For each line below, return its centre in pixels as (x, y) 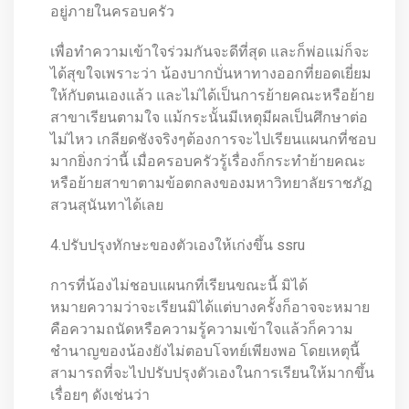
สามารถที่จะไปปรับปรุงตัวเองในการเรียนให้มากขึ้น (212, 373)
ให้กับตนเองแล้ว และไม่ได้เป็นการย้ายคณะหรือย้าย (212, 95)
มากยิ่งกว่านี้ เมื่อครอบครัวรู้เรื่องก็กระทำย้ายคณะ (208, 161)
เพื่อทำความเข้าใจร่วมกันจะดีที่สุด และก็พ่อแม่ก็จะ (210, 52)
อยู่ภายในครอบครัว (112, 11)
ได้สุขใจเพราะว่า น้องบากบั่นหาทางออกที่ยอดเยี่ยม (211, 73)
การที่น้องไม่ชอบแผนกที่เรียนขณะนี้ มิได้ (179, 285)
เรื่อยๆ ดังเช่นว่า (100, 395)
